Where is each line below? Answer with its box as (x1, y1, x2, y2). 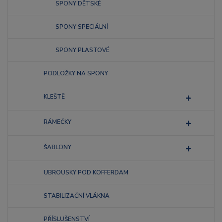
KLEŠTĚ (44, 93, 65, 101)
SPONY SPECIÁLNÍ (55, 23, 108, 31)
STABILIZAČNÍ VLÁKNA (44, 192, 110, 200)
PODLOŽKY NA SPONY (44, 69, 108, 77)
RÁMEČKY (44, 118, 71, 126)
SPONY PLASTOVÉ (55, 46, 110, 54)
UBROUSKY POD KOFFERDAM (44, 168, 128, 176)
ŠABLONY (44, 143, 71, 151)
